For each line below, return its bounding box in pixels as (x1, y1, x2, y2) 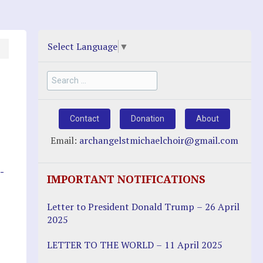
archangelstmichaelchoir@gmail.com (79, 133, 239, 147)
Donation (131, 114, 165, 124)
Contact (70, 114, 100, 124)
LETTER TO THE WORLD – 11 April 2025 (46, 238, 222, 251)
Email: (50, 133, 80, 147)
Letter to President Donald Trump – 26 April (46, 200, 240, 213)
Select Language (47, 39, 117, 53)
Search (46, 70, 75, 83)
